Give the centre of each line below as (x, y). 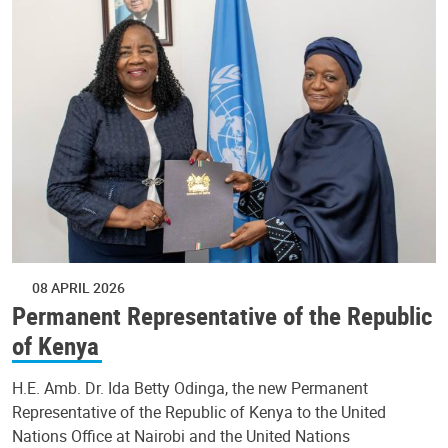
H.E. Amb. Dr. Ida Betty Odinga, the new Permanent (190, 387)
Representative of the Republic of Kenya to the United (199, 411)
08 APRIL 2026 (78, 287)
